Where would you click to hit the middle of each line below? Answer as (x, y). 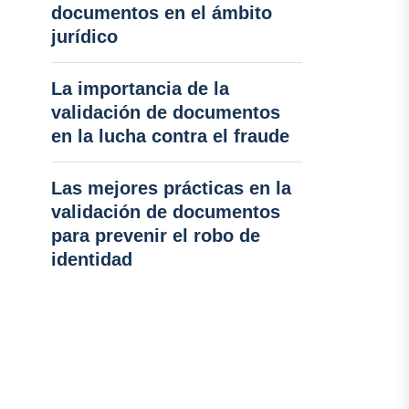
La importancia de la (140, 89)
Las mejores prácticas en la (171, 188)
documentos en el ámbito (161, 13)
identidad (91, 259)
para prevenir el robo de (155, 236)
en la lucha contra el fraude (170, 136)
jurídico (84, 37)
